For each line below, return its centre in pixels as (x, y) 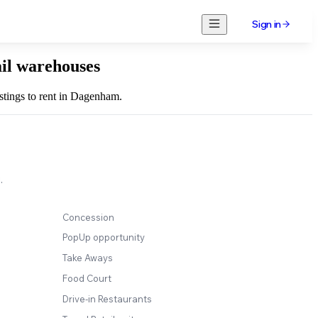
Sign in (267, 24)
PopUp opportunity (104, 237)
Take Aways (88, 258)
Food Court (87, 278)
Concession (88, 217)
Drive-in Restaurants (107, 298)
